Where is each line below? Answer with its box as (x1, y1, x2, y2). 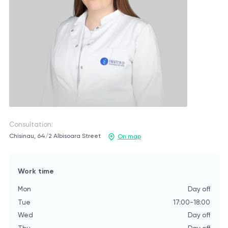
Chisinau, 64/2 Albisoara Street (9, 132, 101, 140)
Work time (18, 167, 54, 176)
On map (117, 133, 141, 140)
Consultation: (9, 121, 53, 129)
